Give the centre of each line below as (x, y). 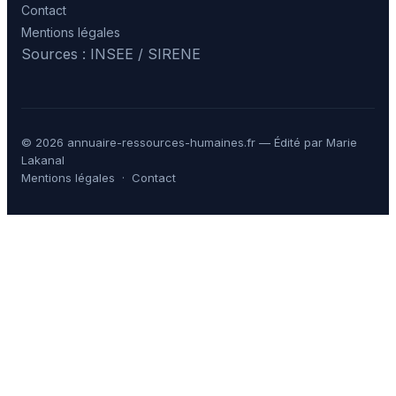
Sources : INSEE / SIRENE (111, 53)
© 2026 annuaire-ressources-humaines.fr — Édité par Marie (189, 142)
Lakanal (43, 160)
